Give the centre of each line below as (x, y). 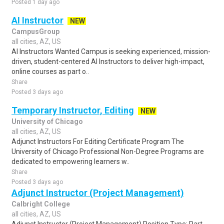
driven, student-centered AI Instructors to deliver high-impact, (108, 61)
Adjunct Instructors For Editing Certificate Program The (98, 141)
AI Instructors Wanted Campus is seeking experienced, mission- (111, 51)
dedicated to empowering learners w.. (70, 161)
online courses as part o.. (50, 71)
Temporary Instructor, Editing (73, 110)
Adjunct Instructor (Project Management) (98, 193)
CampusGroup (35, 31)
